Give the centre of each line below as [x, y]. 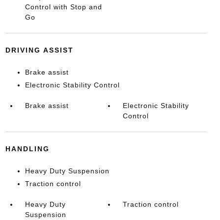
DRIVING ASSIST [39, 50]
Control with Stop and [63, 7]
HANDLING [27, 149]
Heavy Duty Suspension [67, 171]
